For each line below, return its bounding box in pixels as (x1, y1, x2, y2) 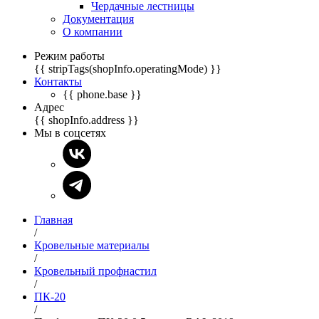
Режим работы (34, 50, 105, 62)
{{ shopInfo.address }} (34, 114, 139, 126)
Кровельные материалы (34, 239, 150, 251)
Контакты (34, 75, 82, 88)
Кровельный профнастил (34, 265, 157, 277)
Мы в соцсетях (34, 127, 106, 139)
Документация (63, 13, 134, 25)
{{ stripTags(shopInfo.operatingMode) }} (34, 63, 221, 75)
